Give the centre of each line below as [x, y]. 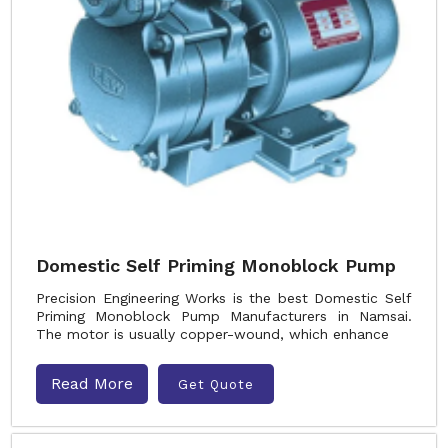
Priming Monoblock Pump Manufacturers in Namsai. [224, 316]
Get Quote [216, 384]
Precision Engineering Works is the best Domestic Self [224, 298]
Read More [92, 383]
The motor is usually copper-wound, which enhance [212, 334]
